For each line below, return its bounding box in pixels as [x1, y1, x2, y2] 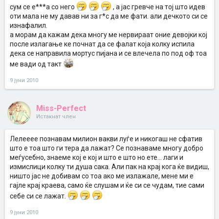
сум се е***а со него [10, 3, 76, 11]
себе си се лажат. [10, 192, 67, 200]
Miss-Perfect [36, 104, 86, 113]
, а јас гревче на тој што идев [111, 3, 205, 11]
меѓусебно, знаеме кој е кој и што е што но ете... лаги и [10, 153, 183, 161]
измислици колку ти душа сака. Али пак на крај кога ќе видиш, [10, 163, 209, 171]
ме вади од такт [10, 60, 63, 68]
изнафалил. [10, 22, 47, 29]
